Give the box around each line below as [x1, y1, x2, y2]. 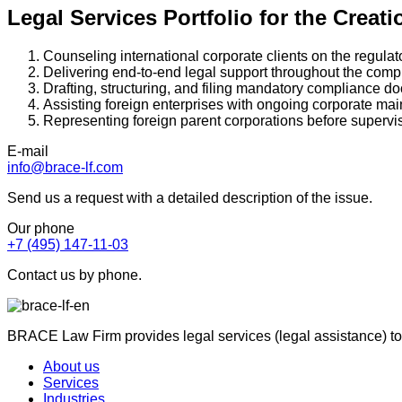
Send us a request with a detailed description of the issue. [7, 189, 372, 205]
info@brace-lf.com [7, 159, 123, 175]
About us [43, 358, 100, 374]
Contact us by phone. [7, 267, 142, 283]
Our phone [7, 220, 74, 236]
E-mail [7, 143, 48, 159]
